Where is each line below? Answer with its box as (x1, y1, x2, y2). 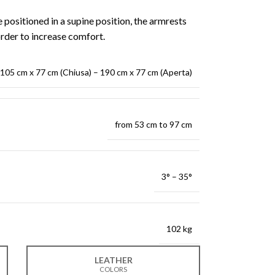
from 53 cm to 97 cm (114, 119, 192, 130)
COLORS (99, 265, 127, 273)
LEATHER (94, 255, 133, 265)
